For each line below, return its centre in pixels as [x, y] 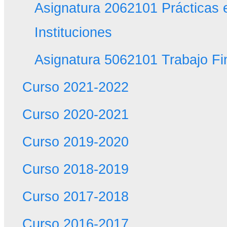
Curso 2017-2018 [75, 197]
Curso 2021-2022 [75, 87]
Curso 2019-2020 [75, 142]
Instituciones [73, 32]
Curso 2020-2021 [75, 115]
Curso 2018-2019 [75, 169]
